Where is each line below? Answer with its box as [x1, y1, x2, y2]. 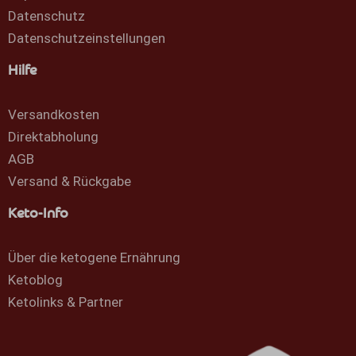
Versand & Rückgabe [8, 173, 131, 190]
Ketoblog [8, 272, 63, 288]
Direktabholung [8, 129, 99, 145]
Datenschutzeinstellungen [8, 30, 165, 47]
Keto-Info [8, 205, 68, 222]
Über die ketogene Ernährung [8, 250, 180, 266]
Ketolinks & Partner [8, 294, 123, 311]
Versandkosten [8, 106, 99, 123]
